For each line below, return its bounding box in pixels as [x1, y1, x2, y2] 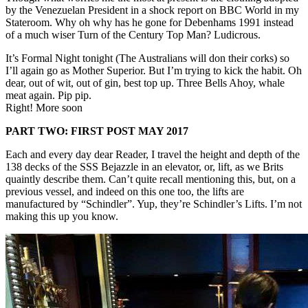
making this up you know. [5, 210, 118, 223]
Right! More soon [5, 102, 82, 114]
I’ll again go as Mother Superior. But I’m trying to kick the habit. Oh [5, 65, 302, 77]
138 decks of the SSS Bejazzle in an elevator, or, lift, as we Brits [5, 161, 283, 173]
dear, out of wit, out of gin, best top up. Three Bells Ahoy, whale [5, 77, 285, 89]
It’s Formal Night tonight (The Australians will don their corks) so [5, 52, 289, 65]
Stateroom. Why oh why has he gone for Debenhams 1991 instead [5, 16, 294, 29]
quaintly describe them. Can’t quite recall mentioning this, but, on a [5, 173, 296, 186]
